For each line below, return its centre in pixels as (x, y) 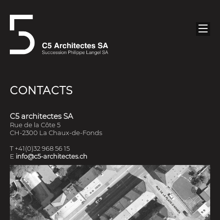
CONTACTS (41, 91)
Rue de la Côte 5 (35, 125)
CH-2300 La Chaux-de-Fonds (56, 133)
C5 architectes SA (41, 116)
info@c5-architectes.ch (52, 156)
